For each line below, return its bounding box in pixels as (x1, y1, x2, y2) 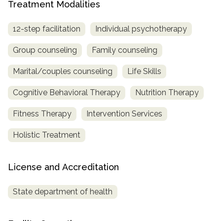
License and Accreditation (8, 161, 119, 172)
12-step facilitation (13, 24, 80, 34)
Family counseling (92, 45, 157, 55)
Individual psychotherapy (95, 24, 187, 34)
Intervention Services (86, 109, 162, 118)
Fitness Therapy (13, 109, 72, 118)
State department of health (13, 186, 112, 196)
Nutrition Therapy (135, 87, 199, 97)
